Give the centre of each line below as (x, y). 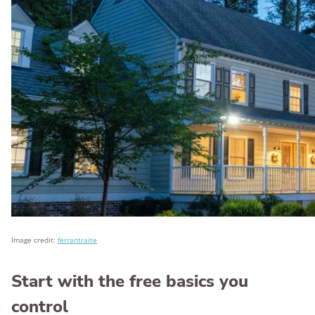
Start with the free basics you (130, 281)
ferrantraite (77, 240)
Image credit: (34, 240)
